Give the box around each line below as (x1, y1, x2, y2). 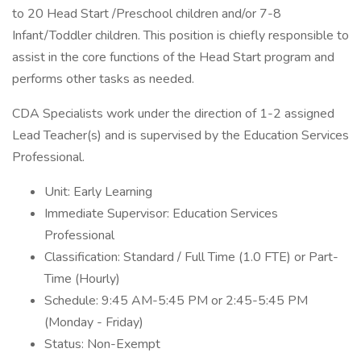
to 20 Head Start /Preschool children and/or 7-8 (12, 5, 281, 23)
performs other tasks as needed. (12, 70, 194, 88)
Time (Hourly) (44, 270, 120, 288)
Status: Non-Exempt (44, 335, 160, 353)
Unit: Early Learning (44, 183, 152, 201)
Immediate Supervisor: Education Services (44, 205, 278, 222)
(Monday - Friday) (44, 313, 143, 331)
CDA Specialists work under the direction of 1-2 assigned (12, 105, 334, 122)
